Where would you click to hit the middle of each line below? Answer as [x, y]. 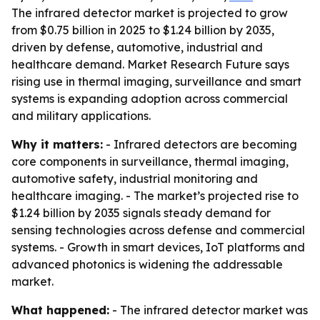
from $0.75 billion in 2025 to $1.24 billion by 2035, [143, 30]
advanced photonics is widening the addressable [147, 264]
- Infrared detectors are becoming [200, 144]
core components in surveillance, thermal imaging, [150, 161]
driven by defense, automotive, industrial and [137, 47]
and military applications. [81, 116]
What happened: [60, 310]
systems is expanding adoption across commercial [150, 99]
